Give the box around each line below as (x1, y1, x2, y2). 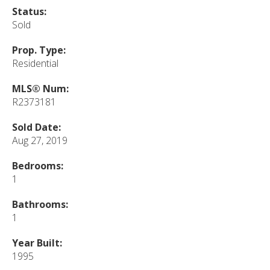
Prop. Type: (12, 43, 66, 57)
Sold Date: (12, 120, 61, 134)
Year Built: (12, 236, 62, 250)
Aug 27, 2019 (12, 133, 67, 147)
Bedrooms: (12, 159, 63, 172)
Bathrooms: (12, 197, 68, 211)
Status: (12, 4, 46, 18)
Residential (12, 56, 58, 70)
